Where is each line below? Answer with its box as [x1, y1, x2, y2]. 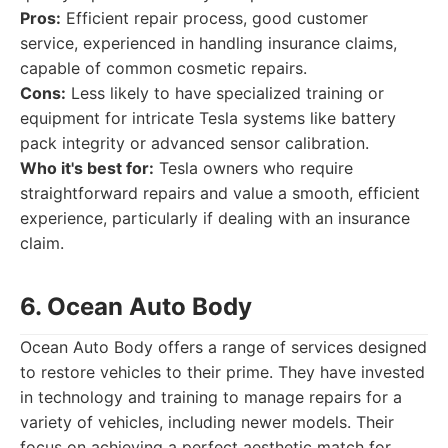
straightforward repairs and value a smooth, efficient [20, 183, 420, 203]
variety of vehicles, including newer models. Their [20, 412, 394, 432]
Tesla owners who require [154, 158, 353, 178]
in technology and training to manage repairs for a [20, 387, 402, 407]
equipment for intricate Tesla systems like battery [20, 108, 396, 128]
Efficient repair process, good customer [61, 8, 368, 28]
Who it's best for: [20, 158, 154, 178]
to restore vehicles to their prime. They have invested [20, 362, 425, 382]
